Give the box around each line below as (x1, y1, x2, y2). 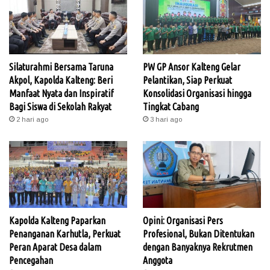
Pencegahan (9, 254, 53, 266)
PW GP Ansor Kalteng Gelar (142, 61, 240, 72)
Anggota (142, 254, 172, 266)
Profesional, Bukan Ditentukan (142, 228, 254, 239)
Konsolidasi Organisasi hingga (142, 87, 251, 99)
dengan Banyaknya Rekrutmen (142, 241, 253, 253)
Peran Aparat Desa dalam (9, 241, 101, 253)
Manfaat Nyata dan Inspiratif (9, 87, 113, 99)
